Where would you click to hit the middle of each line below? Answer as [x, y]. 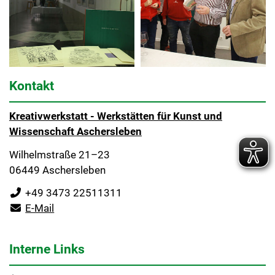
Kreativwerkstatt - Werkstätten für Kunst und [116, 116]
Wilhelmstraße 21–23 [60, 154]
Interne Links [47, 249]
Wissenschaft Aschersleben [76, 131]
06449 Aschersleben [57, 170]
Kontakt [32, 85]
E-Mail [40, 208]
